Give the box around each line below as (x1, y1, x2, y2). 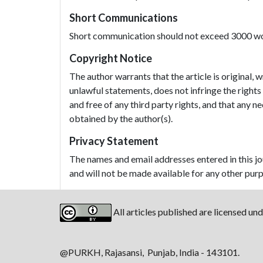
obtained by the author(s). (69, 113, 173, 124)
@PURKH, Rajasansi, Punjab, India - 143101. (60, 247, 240, 258)
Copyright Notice (69, 52, 152, 65)
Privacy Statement (69, 134, 159, 147)
